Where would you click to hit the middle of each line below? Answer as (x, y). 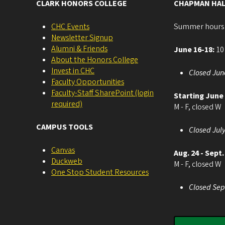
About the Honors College (95, 60)
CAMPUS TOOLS (65, 127)
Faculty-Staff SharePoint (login (102, 93)
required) (67, 104)
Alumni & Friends (79, 49)
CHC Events (70, 27)
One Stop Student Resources (100, 172)
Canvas (63, 150)
